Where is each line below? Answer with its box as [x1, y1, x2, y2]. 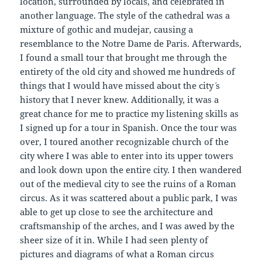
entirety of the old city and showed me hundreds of [20, 65, 236, 77]
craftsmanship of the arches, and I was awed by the [20, 219, 235, 232]
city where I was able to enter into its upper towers [20, 149, 234, 161]
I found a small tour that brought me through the [20, 51, 227, 63]
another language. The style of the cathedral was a [20, 9, 230, 21]
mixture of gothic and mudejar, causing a [20, 23, 194, 35]
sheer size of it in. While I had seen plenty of [20, 233, 209, 246]
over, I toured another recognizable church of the [20, 135, 229, 147]
